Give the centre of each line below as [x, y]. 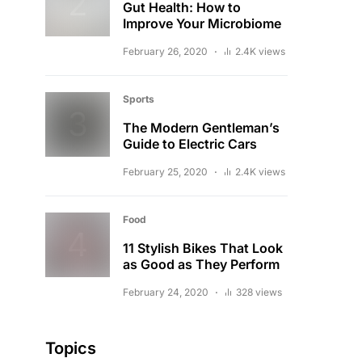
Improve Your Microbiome [202, 23]
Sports [139, 99]
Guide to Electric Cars [190, 144]
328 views [259, 292]
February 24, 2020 [166, 292]
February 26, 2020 [165, 51]
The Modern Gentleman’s [201, 128]
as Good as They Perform [201, 264]
